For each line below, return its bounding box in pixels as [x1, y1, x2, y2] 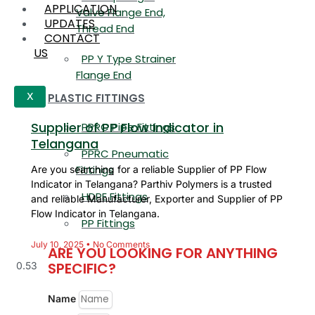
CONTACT [44, 30, 100, 46]
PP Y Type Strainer [82, 51, 176, 67]
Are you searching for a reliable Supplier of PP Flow [31, 162, 266, 175]
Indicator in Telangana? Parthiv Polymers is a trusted [31, 177, 272, 190]
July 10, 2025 [31, 238, 86, 250]
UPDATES [44, 15, 95, 32]
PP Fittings [82, 215, 135, 231]
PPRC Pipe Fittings [82, 119, 175, 134]
